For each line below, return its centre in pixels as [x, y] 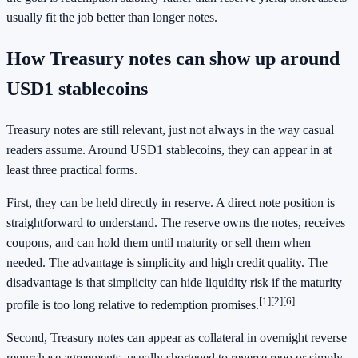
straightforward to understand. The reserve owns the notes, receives [176, 222]
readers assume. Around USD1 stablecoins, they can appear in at [169, 149]
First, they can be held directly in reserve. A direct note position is [171, 202]
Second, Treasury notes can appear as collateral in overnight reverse [177, 338]
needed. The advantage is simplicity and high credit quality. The [167, 262]
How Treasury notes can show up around [173, 58]
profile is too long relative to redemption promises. [133, 305]
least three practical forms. [72, 169]
